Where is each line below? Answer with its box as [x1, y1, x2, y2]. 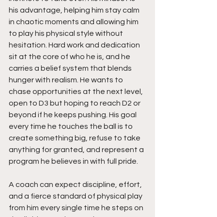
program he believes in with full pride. [9, 157, 138, 165]
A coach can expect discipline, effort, [9, 181, 143, 188]
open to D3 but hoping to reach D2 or [9, 99, 142, 107]
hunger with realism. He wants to [9, 76, 124, 84]
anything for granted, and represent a [9, 146, 145, 154]
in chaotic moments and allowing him [9, 18, 140, 26]
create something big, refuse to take [9, 134, 142, 142]
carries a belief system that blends [9, 64, 133, 72]
